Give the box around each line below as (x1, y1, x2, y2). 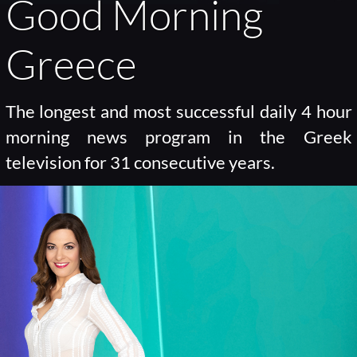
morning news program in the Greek (5, 127, 352, 148)
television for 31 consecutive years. (5, 152, 275, 174)
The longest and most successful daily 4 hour (5, 101, 352, 123)
